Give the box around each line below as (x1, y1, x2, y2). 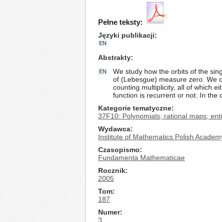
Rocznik (98, 166, 125, 174)
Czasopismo (98, 146, 140, 154)
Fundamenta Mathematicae (98, 154, 185, 162)
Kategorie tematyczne (98, 104, 171, 112)
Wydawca (98, 125, 130, 133)
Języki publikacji (98, 31, 155, 39)
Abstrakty (98, 54, 131, 61)
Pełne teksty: (98, 18, 143, 26)
